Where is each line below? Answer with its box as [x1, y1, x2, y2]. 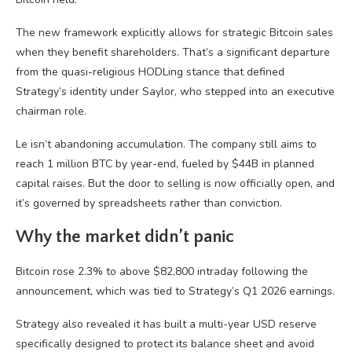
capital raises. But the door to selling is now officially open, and [16, 176, 335, 191]
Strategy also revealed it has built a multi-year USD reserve [16, 317, 317, 332]
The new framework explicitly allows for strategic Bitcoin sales [16, 25, 333, 40]
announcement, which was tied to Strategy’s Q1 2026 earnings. [16, 284, 335, 299]
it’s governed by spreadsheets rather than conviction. [16, 196, 282, 211]
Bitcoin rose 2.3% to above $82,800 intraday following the [16, 264, 308, 279]
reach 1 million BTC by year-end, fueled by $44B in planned [16, 156, 314, 171]
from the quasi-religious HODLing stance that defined [16, 64, 284, 79]
